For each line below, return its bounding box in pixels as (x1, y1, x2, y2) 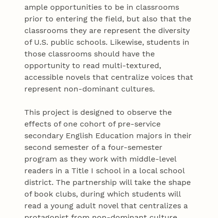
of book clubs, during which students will (24, 189, 181, 199)
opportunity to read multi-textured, (24, 61, 162, 71)
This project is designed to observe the (24, 108, 172, 117)
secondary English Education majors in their (24, 131, 192, 141)
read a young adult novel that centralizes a (24, 201, 188, 211)
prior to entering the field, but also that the (24, 14, 192, 24)
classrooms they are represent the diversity (24, 26, 190, 36)
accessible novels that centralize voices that (24, 73, 194, 82)
